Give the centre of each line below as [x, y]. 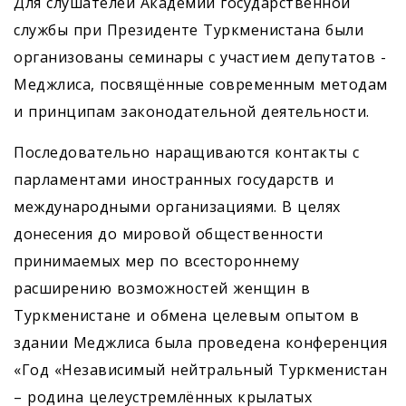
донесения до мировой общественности [169, 234]
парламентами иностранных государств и [174, 180]
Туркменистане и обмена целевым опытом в [187, 316]
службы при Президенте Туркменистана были [188, 30]
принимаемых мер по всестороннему [156, 261]
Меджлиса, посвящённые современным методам [201, 85]
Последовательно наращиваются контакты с [187, 153]
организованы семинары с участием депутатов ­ [200, 58]
